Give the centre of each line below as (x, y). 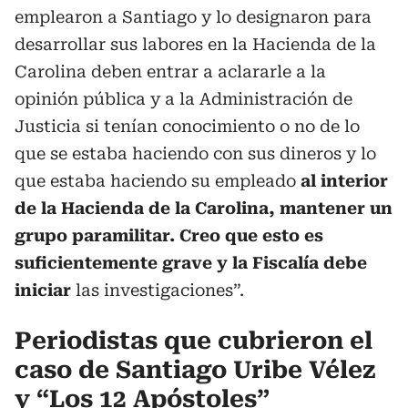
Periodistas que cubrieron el (194, 340)
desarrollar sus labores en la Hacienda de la (195, 44)
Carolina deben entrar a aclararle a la (170, 71)
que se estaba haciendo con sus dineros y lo (195, 153)
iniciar (43, 290)
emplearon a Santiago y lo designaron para (193, 16)
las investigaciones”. (158, 290)
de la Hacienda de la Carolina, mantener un (204, 208)
